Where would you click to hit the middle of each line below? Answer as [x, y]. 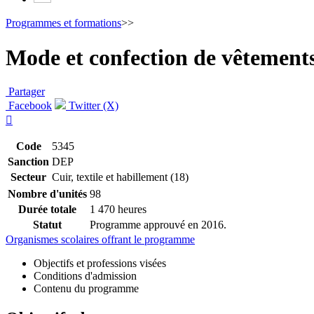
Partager [27, 92]
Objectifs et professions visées [100, 264]
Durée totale [47, 210]
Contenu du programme [86, 289]
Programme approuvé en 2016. [158, 225]
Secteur [28, 177]
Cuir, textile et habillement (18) [120, 177]
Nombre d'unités [47, 194]
